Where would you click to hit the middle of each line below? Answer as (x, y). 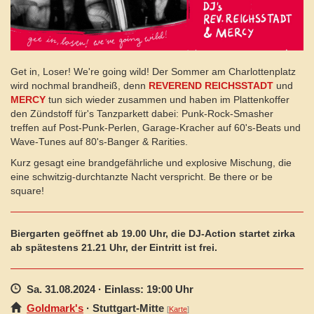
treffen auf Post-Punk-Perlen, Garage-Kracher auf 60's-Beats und (156, 128)
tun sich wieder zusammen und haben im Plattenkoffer (168, 100)
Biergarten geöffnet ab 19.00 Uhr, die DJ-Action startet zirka (153, 234)
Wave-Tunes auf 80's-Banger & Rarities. (99, 142)
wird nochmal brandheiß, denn (80, 86)
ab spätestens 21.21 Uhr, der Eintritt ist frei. (114, 248)
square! (27, 191)
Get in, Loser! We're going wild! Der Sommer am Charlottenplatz (153, 72)
